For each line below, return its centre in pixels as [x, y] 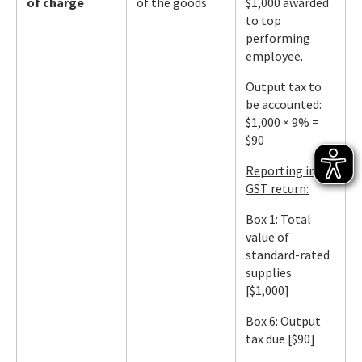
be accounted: [284, 104]
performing [278, 38]
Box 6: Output [283, 321]
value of [267, 237]
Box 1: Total [278, 219]
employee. [274, 56]
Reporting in [281, 170]
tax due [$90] [280, 339]
